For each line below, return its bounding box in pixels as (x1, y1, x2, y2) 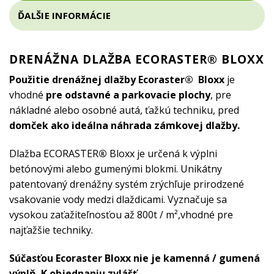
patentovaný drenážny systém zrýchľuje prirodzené (9, 177, 244, 191)
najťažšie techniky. (9, 223, 93, 237)
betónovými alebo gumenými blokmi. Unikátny (9, 161, 222, 176)
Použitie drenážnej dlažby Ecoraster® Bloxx (9, 72, 224, 86)
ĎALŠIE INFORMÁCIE (18, 9, 111, 22)
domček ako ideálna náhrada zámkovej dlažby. (9, 118, 240, 132)
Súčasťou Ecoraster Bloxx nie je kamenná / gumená (9, 251, 260, 265)
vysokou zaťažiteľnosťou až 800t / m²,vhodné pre (9, 207, 233, 221)
